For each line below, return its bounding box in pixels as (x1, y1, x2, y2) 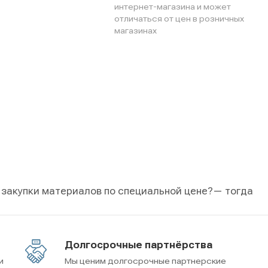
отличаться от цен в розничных (114, 13, 244, 23)
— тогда (213, 185, 253, 197)
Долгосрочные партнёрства (65, 239, 212, 251)
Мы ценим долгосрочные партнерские (65, 255, 226, 266)
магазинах (114, 25, 157, 35)
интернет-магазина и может (114, 1, 231, 11)
